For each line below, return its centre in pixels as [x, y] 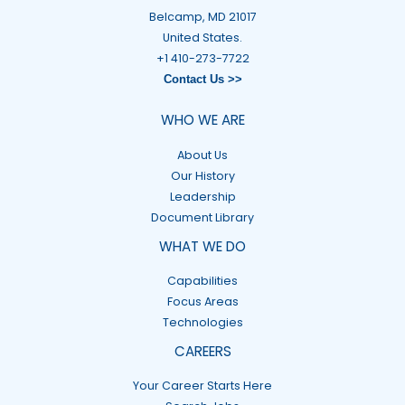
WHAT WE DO [202, 246]
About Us [202, 155]
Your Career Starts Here [202, 385]
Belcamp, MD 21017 [202, 16]
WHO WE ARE [202, 120]
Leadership [202, 196]
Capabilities [202, 280]
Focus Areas [202, 301]
